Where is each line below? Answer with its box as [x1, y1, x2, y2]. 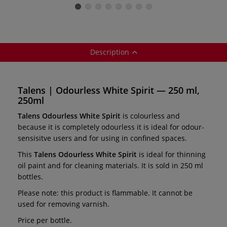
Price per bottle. [18, 215, 72, 225]
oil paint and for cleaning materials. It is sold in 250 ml [18, 160, 203, 170]
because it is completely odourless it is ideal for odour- [18, 122, 204, 132]
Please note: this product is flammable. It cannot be [18, 187, 193, 198]
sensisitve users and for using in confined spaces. [18, 133, 187, 143]
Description [90, 47, 129, 57]
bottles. [18, 171, 43, 181]
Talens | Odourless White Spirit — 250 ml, [18, 84, 200, 96]
